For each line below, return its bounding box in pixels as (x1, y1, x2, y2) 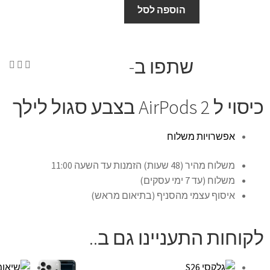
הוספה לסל (137, 4, 186, 16)
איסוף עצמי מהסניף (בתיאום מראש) (91, 189, 235, 201)
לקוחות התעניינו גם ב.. (89, 226, 264, 251)
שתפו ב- (129, 55, 193, 80)
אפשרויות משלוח (167, 130, 235, 143)
